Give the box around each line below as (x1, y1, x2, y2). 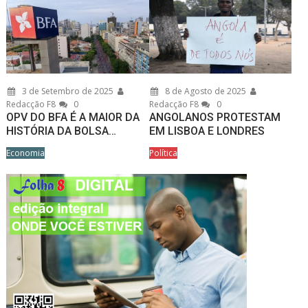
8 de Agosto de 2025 (162, 85, 246, 98)
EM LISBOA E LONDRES (148, 124, 265, 138)
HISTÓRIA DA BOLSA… (6, 124, 117, 138)
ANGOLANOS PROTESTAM (148, 111, 280, 124)
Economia (6, 147, 45, 159)
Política (148, 147, 177, 159)
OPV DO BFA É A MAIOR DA (6, 111, 140, 124)
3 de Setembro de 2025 (20, 85, 114, 98)
